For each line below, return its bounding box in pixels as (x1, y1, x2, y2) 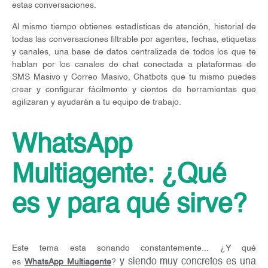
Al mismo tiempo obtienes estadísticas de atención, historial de (12, 22, 256, 31)
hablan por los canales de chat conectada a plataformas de (12, 60, 256, 69)
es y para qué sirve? (12, 192, 246, 219)
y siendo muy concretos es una (119, 257, 256, 267)
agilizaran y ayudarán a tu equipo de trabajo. (12, 98, 181, 106)
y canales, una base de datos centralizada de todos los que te (12, 47, 256, 56)
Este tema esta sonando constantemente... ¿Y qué (12, 243, 256, 252)
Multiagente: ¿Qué (12, 162, 226, 189)
